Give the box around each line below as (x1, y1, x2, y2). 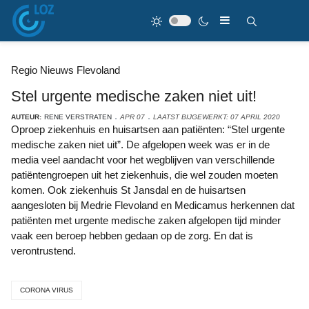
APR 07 (120, 113, 145, 121)
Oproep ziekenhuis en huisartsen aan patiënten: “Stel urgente (11, 123, 19, 135)
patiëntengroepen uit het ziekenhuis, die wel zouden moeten (11, 169, 278, 181)
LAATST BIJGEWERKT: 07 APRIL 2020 (153, 113, 280, 121)
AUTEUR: (11, 113, 41, 121)
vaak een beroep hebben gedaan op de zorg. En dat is (11, 230, 253, 241)
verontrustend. (11, 245, 76, 257)
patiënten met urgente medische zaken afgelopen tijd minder (11, 215, 281, 226)
